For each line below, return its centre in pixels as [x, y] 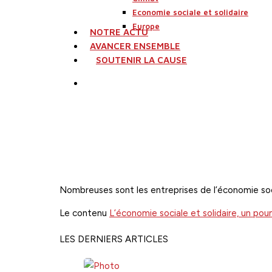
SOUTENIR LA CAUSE [141, 60]
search [108, 83]
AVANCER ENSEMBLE [135, 46]
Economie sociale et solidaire [190, 12]
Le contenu [84, 213]
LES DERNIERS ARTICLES [114, 239]
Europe [146, 26]
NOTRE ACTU [119, 32]
